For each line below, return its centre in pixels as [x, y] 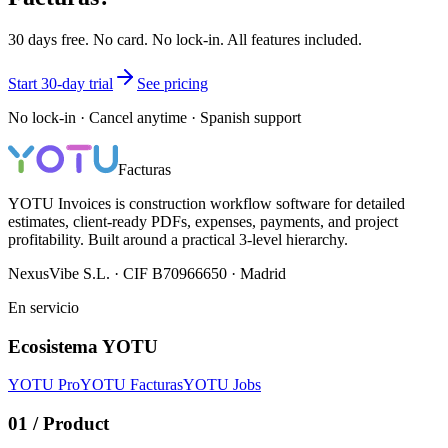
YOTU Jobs [222, 385]
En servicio [43, 307]
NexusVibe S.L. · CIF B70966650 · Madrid [147, 273]
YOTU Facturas [131, 385]
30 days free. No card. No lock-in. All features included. [185, 39]
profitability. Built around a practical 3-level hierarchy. [178, 239]
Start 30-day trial [60, 83]
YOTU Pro [44, 385]
